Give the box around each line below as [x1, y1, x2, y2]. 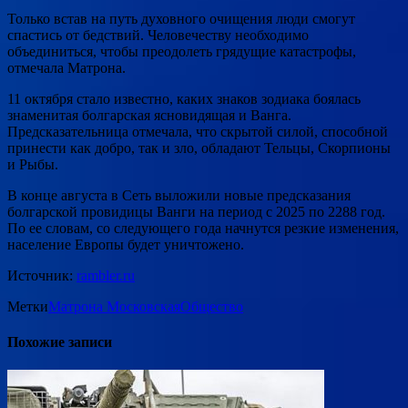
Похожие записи [7, 334, 112, 351]
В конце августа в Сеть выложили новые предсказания [7, 187, 351, 203]
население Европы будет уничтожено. [7, 236, 244, 252]
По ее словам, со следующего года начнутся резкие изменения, [7, 219, 399, 236]
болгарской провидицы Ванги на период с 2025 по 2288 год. [7, 203, 385, 219]
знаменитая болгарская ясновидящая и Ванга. [7, 107, 291, 123]
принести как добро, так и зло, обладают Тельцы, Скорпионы [7, 139, 391, 156]
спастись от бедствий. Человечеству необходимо [7, 26, 309, 43]
